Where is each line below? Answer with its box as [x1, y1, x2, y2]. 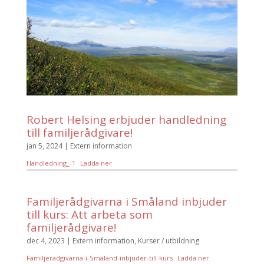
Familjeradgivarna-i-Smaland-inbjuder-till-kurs [26, 253, 173, 262]
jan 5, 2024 [26, 140, 62, 151]
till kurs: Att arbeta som [26, 206, 153, 222]
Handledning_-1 [26, 158, 75, 167]
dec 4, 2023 [26, 235, 65, 246]
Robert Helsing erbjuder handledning [26, 111, 226, 127]
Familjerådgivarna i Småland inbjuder [26, 193, 227, 209]
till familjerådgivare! [26, 124, 133, 140]
